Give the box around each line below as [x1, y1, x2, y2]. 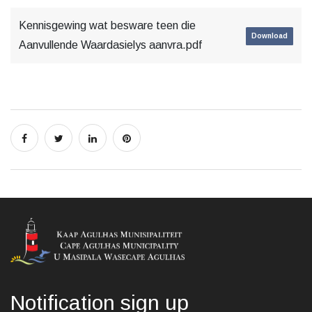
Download [251, 31, 288, 40]
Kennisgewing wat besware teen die [19, 19, 196, 31]
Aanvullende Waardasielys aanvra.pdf [19, 39, 202, 51]
